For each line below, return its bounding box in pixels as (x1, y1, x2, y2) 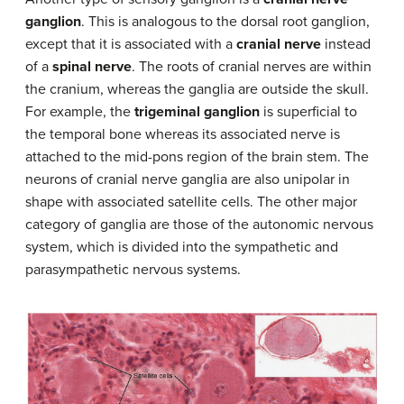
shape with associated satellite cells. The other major (25, 193, 357, 212)
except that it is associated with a (25, 35, 236, 54)
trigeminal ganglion (134, 103, 260, 122)
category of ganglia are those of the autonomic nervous (25, 216, 373, 234)
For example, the (25, 103, 134, 122)
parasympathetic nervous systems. (25, 261, 241, 280)
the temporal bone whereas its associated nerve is (25, 125, 340, 144)
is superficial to (260, 103, 357, 122)
